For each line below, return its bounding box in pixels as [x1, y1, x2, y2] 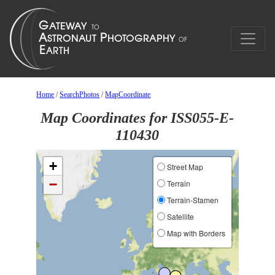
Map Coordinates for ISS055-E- [41, 110, 234, 126]
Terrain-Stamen [165, 195, 219, 205]
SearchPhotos [60, 90, 100, 99]
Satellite [165, 211, 194, 222]
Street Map [165, 161, 203, 172]
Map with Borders [165, 228, 225, 238]
